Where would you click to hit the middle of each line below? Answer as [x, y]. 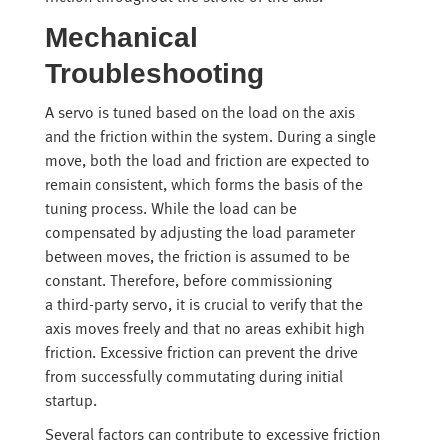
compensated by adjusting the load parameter [199, 233]
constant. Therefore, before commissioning [188, 281]
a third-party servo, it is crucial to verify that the [203, 305]
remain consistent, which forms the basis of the [203, 185]
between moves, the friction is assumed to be [197, 257]
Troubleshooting [154, 73]
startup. [70, 401]
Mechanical [121, 37]
